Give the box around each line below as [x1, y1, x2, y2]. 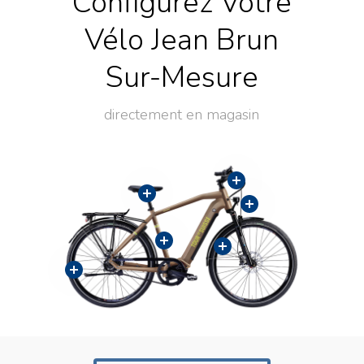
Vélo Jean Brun [84, 19, 279, 60]
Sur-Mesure [105, 57, 258, 97]
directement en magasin [104, 104, 260, 124]
